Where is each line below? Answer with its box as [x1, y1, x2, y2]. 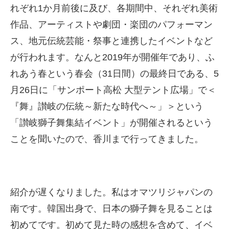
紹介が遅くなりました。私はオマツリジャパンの [10, 187, 213, 197]
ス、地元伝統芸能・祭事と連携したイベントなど [10, 36, 213, 46]
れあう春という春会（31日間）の [10, 68, 149, 79]
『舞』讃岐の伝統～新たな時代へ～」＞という [10, 101, 203, 111]
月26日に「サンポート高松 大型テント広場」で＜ [10, 85, 216, 95]
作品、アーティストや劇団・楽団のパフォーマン [10, 19, 213, 30]
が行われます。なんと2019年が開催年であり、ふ [10, 52, 215, 62]
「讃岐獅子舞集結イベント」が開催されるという [10, 118, 213, 128]
